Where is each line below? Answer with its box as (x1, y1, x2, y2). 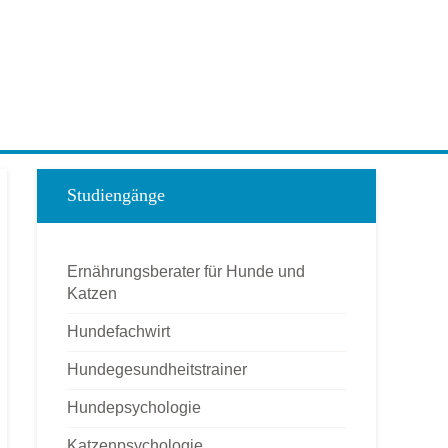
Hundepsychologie (67, 399, 201, 416)
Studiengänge (67, 185, 165, 205)
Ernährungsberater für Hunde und (67, 263, 305, 280)
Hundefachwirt (67, 323, 170, 340)
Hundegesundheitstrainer (67, 361, 247, 378)
